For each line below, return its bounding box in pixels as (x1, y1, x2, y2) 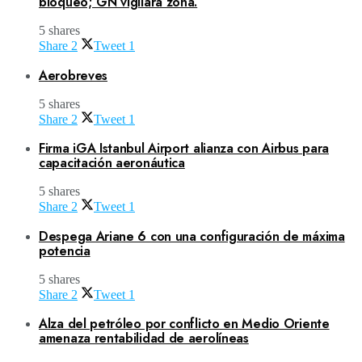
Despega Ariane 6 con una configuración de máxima (39, 226, 345, 246)
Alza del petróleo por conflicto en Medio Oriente (39, 314, 330, 334)
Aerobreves (39, 65, 107, 85)
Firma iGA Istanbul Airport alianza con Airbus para (39, 139, 330, 158)
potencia (39, 241, 90, 260)
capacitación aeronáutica (39, 154, 185, 173)
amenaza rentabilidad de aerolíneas (39, 329, 249, 348)
